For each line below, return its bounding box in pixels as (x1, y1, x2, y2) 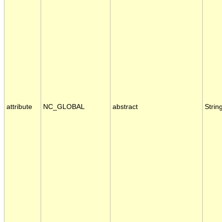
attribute (6, 103, 32, 111)
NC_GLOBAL (43, 103, 85, 111)
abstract (112, 103, 138, 111)
